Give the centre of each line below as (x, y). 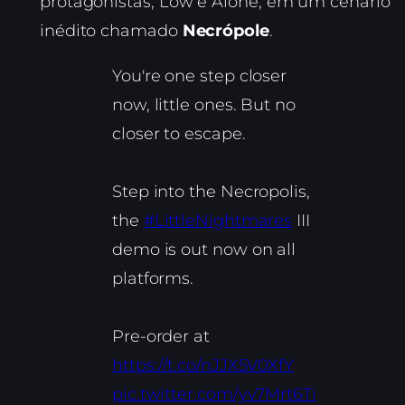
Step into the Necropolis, (211, 192)
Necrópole (226, 31)
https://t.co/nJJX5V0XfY (203, 366)
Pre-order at (161, 337)
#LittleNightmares (218, 221)
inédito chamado (111, 31)
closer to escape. (179, 134)
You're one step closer (200, 76)
